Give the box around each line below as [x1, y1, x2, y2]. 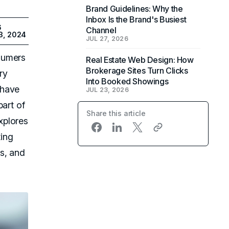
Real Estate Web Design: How [86, 55, 194, 65]
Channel [86, 25, 117, 35]
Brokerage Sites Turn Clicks [86, 65, 188, 76]
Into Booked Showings [86, 76, 169, 86]
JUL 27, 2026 [86, 35, 128, 42]
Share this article [86, 109, 146, 118]
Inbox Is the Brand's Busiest [86, 14, 187, 25]
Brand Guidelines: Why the [86, 4, 183, 14]
